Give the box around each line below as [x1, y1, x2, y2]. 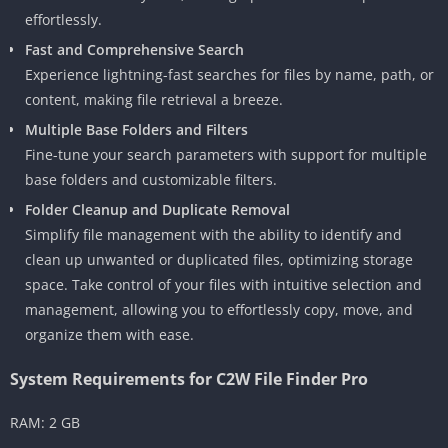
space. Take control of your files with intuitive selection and [25, 274, 422, 294]
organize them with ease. [25, 324, 194, 344]
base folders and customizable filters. [25, 169, 277, 189]
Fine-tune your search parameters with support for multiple [25, 144, 427, 164]
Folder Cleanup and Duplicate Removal [25, 199, 290, 219]
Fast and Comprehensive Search [25, 39, 244, 59]
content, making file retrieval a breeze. [25, 89, 283, 109]
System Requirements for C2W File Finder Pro [10, 367, 368, 390]
